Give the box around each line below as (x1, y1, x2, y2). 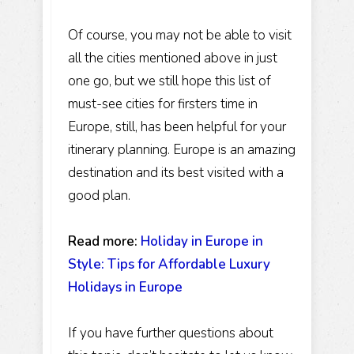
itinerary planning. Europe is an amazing (68, 140, 296, 159)
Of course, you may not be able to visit (68, 25, 292, 44)
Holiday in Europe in (141, 232, 263, 250)
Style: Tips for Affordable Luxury (68, 254, 270, 273)
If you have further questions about (68, 323, 273, 342)
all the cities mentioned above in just (68, 48, 277, 67)
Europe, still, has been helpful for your (68, 117, 286, 136)
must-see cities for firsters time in (68, 94, 258, 113)
